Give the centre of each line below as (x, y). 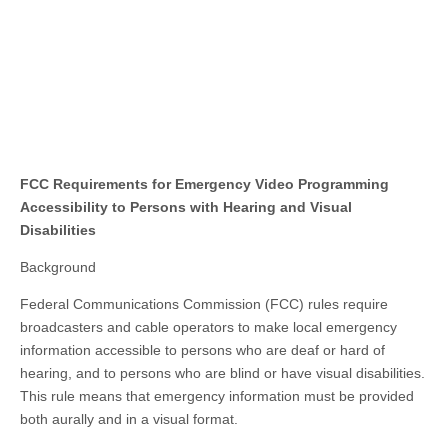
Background (58, 267)
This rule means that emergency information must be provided (217, 396)
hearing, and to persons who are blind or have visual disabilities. (222, 373)
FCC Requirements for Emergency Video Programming (204, 184)
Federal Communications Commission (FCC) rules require (204, 304)
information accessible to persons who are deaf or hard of (202, 350)
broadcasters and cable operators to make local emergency (208, 327)
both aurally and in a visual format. (129, 419)
